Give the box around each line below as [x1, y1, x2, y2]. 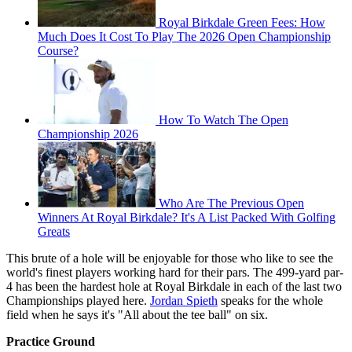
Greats [38, 224, 70, 238]
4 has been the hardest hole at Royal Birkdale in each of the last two [6, 279, 342, 293]
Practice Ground [6, 334, 95, 348]
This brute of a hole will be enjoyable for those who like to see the [6, 251, 333, 265]
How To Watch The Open [159, 112, 288, 126]
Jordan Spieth [150, 293, 218, 307]
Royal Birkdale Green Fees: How [159, 15, 325, 29]
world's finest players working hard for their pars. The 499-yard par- [6, 265, 343, 279]
